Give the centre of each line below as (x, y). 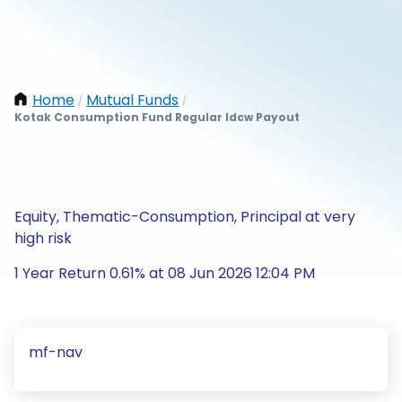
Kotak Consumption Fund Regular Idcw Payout (157, 117)
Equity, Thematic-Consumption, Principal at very (185, 217)
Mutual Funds (132, 100)
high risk (43, 238)
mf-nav (56, 352)
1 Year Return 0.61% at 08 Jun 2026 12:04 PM (165, 273)
